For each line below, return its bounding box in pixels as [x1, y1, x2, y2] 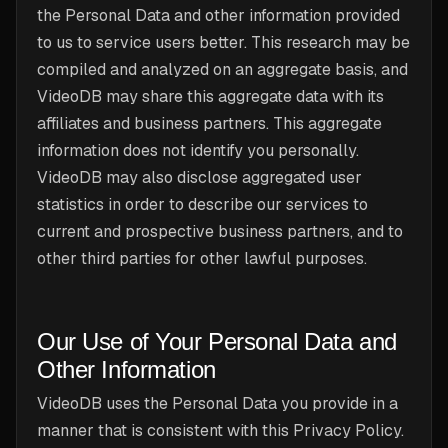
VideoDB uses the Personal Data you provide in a [37, 393, 398, 414]
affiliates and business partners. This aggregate [37, 113, 382, 134]
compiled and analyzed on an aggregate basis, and [37, 59, 408, 80]
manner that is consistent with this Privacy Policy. [37, 420, 404, 441]
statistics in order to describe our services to [37, 194, 368, 215]
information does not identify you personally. [37, 140, 359, 161]
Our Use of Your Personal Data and [37, 328, 397, 355]
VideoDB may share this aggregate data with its [37, 86, 384, 107]
